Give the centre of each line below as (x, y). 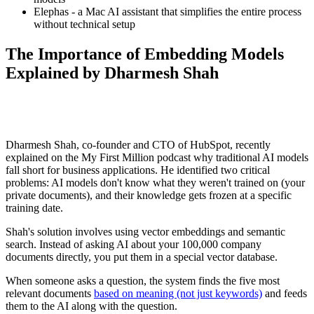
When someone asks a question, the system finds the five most (143, 281)
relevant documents (50, 294)
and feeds (285, 294)
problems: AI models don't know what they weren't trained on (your (155, 183)
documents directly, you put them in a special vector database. (142, 257)
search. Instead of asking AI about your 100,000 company (134, 245)
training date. (34, 208)
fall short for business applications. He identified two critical (138, 170)
